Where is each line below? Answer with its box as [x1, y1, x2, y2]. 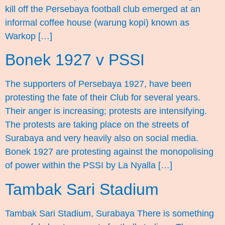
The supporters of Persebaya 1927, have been [5, 79, 191, 89]
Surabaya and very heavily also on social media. [5, 133, 198, 144]
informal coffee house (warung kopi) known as [5, 17, 189, 28]
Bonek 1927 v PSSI [5, 51, 145, 69]
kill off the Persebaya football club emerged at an [5, 4, 200, 14]
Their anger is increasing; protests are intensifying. [5, 106, 207, 117]
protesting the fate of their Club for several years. [5, 92, 200, 103]
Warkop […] [5, 31, 52, 41]
